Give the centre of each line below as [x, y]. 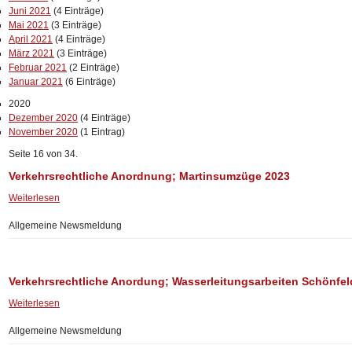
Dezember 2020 [43, 118]
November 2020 [43, 132]
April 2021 [31, 39]
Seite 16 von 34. [43, 154]
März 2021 [31, 53]
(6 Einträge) [89, 82]
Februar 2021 [38, 68]
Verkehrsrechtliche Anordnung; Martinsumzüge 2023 [149, 176]
